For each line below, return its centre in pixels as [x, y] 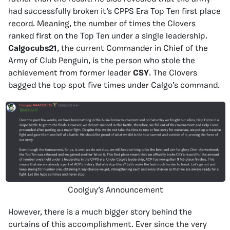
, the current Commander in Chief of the [132, 49]
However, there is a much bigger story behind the [100, 212]
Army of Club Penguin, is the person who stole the [102, 61]
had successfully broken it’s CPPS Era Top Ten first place [114, 12]
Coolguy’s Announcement [116, 190]
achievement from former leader [71, 73]
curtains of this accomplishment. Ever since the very [108, 225]
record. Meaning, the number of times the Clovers [102, 24]
